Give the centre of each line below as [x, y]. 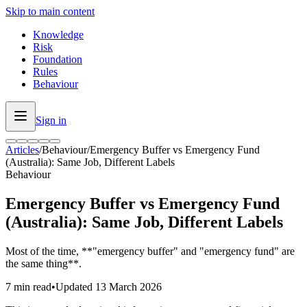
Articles [22, 150]
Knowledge [58, 35]
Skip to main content [50, 11]
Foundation [58, 59]
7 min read [28, 286]
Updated [75, 286]
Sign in [51, 120]
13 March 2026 [128, 286]
